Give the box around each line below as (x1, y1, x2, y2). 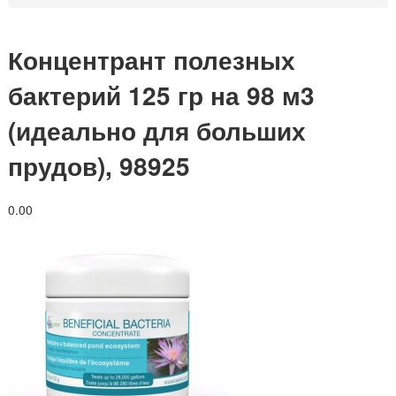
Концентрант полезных (8, 42, 295, 78)
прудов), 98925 (8, 148, 190, 184)
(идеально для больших (8, 112, 306, 148)
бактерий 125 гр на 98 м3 (8, 77, 315, 113)
